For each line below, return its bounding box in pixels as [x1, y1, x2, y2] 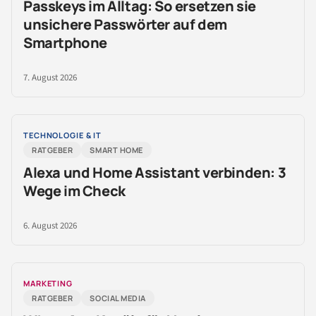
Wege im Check [23, 181, 126, 201]
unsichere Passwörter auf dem [23, 15, 227, 35]
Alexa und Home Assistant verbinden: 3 [23, 163, 286, 183]
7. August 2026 [23, 71, 77, 85]
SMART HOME [90, 145, 143, 156]
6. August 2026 [23, 219, 77, 233]
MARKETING [23, 278, 73, 289]
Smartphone [23, 33, 107, 53]
